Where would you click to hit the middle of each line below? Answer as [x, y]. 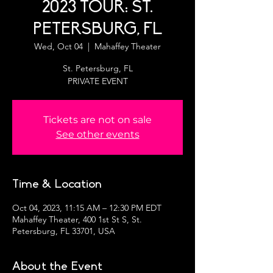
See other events [97, 134]
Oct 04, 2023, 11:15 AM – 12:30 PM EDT [87, 208]
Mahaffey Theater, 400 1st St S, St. [77, 219]
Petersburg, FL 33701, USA [64, 231]
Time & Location [57, 185]
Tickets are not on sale [97, 120]
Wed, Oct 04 [58, 46]
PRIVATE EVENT [97, 81]
